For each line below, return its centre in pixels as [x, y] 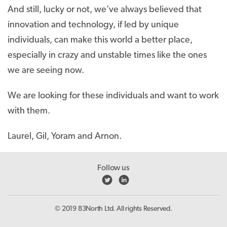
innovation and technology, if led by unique [93, 25]
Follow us [113, 168]
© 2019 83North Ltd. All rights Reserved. [113, 209]
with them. [29, 111]
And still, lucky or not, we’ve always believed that [105, 10]
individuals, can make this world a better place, [100, 40]
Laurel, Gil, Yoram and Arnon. [65, 137]
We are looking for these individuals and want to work [113, 96]
